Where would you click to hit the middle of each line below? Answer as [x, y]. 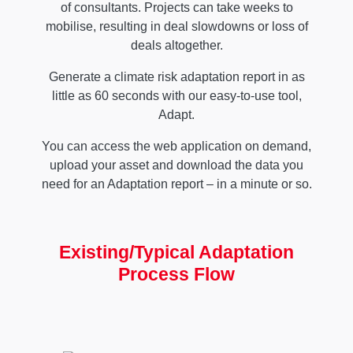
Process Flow [176, 275]
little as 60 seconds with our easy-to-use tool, [176, 96]
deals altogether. [176, 46]
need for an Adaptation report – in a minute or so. [176, 184]
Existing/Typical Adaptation [176, 253]
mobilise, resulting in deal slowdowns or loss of [176, 27]
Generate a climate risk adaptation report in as [176, 77]
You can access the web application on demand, [176, 147]
